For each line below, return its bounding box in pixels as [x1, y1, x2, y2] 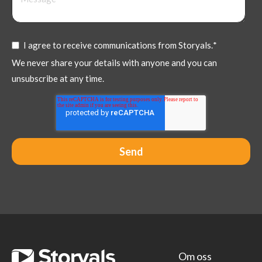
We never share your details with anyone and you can [12, 57, 217, 68]
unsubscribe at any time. [12, 73, 104, 84]
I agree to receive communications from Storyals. [23, 39, 213, 50]
